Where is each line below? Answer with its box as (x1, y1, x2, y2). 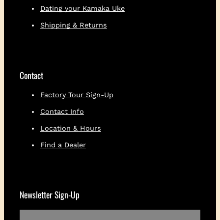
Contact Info (40, 107, 84, 115)
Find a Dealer (40, 140, 86, 149)
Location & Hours (40, 124, 101, 132)
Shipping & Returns (40, 21, 107, 29)
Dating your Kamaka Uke (40, 4, 125, 13)
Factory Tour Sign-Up (40, 90, 113, 99)
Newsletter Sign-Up (19, 188, 80, 201)
